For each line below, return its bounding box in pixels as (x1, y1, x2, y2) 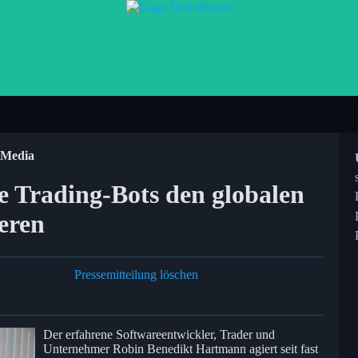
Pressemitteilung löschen (74, 267, 198, 281)
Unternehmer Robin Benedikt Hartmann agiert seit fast (43, 341, 318, 356)
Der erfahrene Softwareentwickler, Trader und (43, 327, 275, 341)
